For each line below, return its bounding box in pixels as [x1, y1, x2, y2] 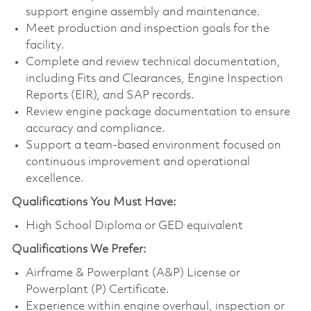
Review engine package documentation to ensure [25, 106, 290, 118]
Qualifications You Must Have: [11, 196, 179, 208]
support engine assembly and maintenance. [25, 6, 260, 18]
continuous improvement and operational [25, 155, 250, 168]
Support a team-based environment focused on [25, 139, 281, 151]
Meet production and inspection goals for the [25, 22, 269, 35]
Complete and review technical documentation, [25, 56, 280, 68]
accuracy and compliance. [25, 122, 165, 135]
